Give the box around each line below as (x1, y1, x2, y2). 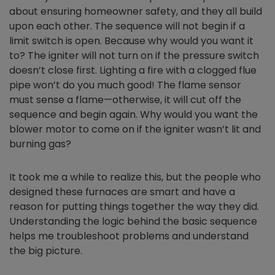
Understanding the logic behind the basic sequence (9, 214, 257, 228)
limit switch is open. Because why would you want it (9, 33, 254, 48)
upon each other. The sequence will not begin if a (9, 18, 245, 33)
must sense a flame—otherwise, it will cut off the (9, 92, 241, 107)
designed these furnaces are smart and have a (9, 184, 235, 199)
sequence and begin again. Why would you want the (9, 107, 258, 122)
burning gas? (9, 136, 71, 151)
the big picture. (9, 243, 85, 258)
